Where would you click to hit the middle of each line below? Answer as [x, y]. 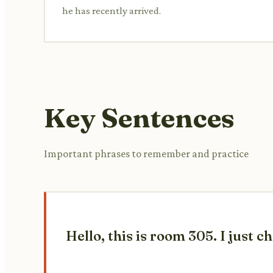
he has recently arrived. [112, 10]
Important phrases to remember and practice [146, 153]
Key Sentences [139, 117]
